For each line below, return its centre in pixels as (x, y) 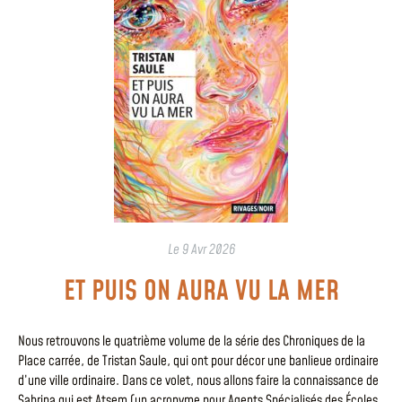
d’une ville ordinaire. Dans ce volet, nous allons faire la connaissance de (198, 381)
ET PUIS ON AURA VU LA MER (201, 292)
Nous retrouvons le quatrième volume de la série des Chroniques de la (192, 342)
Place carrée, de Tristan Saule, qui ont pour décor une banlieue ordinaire (198, 362)
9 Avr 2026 (208, 250)
